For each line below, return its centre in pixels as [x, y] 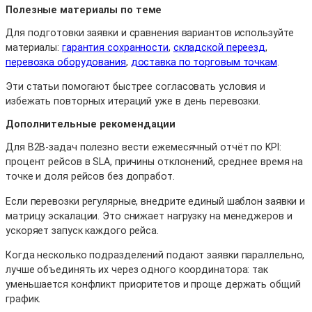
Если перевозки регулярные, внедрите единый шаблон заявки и [156, 201]
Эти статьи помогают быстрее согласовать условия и [136, 86]
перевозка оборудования [66, 62]
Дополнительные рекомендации [91, 124]
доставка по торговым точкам [204, 62]
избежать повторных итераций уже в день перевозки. [133, 101]
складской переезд [219, 47]
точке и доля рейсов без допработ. [90, 177]
